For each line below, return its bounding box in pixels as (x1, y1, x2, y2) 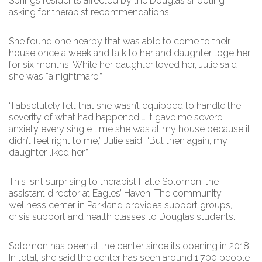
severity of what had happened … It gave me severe (9, 112, 222, 123)
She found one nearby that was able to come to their (9, 36, 230, 47)
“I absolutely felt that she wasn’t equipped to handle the (9, 100, 241, 111)
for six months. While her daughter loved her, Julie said (9, 59, 237, 70)
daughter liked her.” (9, 147, 88, 158)
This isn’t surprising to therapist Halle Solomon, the (9, 176, 219, 187)
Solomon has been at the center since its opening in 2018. (9, 240, 251, 251)
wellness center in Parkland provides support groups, (9, 199, 232, 211)
